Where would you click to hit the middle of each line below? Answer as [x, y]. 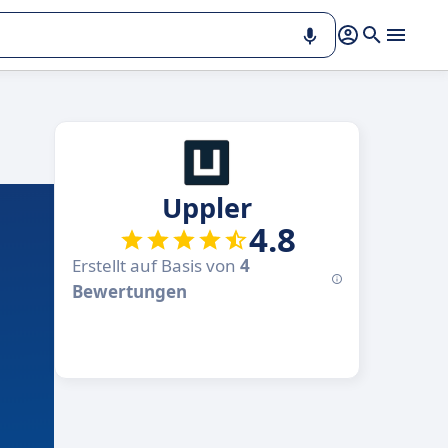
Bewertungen [129, 291]
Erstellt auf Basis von [156, 265]
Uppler [207, 207]
